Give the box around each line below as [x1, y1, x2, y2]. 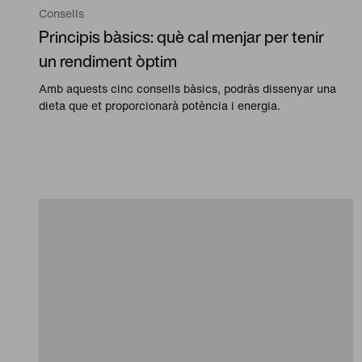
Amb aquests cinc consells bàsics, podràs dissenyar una [39, 80, 336, 98]
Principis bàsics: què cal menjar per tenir [39, 25, 324, 49]
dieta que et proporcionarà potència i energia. [39, 97, 280, 115]
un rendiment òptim [39, 49, 177, 74]
